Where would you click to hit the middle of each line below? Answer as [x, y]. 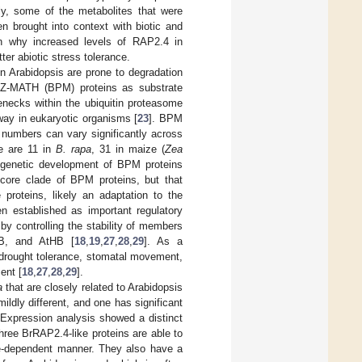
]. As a [163, 241]
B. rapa [74, 149]
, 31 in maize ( [128, 149]
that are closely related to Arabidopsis [93, 287]
